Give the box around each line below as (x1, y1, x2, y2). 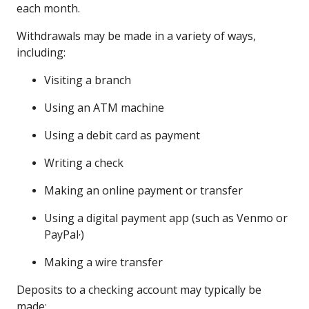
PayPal (44, 226, 79, 242)
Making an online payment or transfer (44, 182, 243, 198)
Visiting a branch (44, 72, 131, 88)
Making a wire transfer (44, 254, 163, 270)
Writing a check (44, 154, 123, 170)
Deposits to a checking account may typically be (17, 281, 261, 297)
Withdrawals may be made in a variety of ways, (17, 28, 256, 43)
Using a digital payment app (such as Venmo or (44, 210, 288, 226)
